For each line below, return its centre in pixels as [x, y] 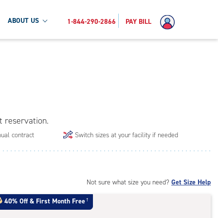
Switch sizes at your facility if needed [127, 135]
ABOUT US [23, 20]
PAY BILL [138, 21]
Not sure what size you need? [129, 182]
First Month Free [61, 201]
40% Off [16, 201]
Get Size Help [191, 182]
